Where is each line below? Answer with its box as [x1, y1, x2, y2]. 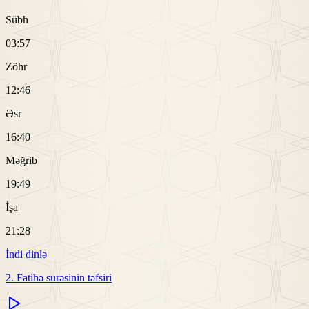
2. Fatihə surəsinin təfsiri [6, 272, 112, 284]
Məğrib [6, 154, 37, 167]
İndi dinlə [6, 248, 47, 261]
